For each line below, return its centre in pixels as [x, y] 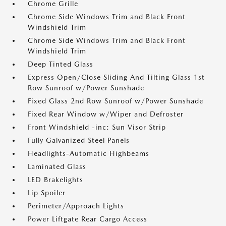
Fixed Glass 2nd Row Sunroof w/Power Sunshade [116, 101]
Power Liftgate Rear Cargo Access [88, 219]
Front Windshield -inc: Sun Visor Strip [97, 127]
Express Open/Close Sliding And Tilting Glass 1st [116, 77]
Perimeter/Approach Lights [76, 206]
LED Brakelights [55, 180]
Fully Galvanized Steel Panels [79, 140]
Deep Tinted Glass [61, 64]
